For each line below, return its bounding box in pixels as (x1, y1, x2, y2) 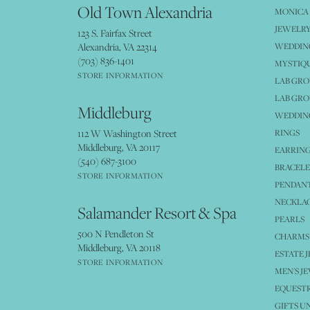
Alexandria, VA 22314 (77, 40, 157, 55)
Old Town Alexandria (77, 1, 212, 24)
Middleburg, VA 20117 (77, 140, 160, 155)
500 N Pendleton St (77, 227, 154, 241)
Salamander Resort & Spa (77, 202, 237, 225)
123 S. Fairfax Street (77, 26, 152, 41)
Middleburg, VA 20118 (77, 241, 161, 255)
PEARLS (275, 213, 304, 226)
